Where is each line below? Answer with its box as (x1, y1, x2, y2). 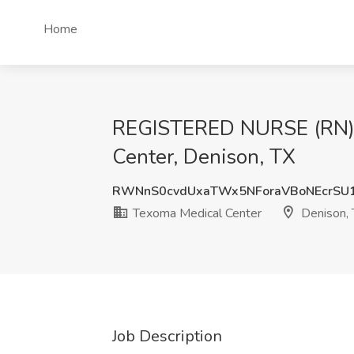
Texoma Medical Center (130, 205, 262, 222)
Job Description (112, 326, 222, 347)
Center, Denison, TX (112, 143, 296, 171)
